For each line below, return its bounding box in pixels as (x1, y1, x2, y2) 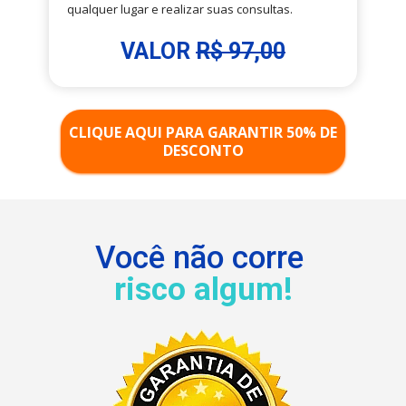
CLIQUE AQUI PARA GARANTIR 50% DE (69, 122, 337, 143)
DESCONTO (162, 140, 244, 161)
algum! (185, 271, 293, 309)
